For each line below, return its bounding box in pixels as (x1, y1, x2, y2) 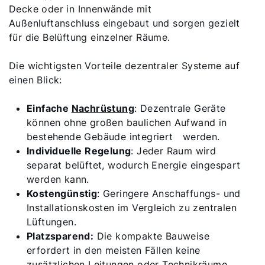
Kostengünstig (27, 188, 98, 199)
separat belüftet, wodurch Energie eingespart (27, 159, 241, 171)
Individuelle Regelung (27, 145, 131, 157)
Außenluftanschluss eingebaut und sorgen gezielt (9, 17, 240, 29)
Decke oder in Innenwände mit (9, 3, 152, 15)
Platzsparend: (27, 230, 94, 242)
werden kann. (27, 173, 89, 185)
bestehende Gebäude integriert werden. (27, 131, 220, 143)
